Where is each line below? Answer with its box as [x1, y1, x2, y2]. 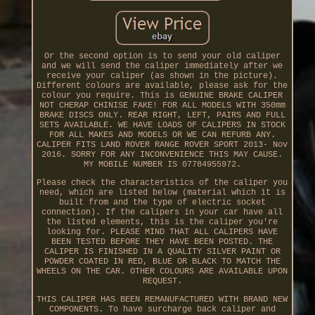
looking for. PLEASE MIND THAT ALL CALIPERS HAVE [46, 227, 278, 238]
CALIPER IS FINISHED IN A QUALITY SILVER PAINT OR [44, 247, 281, 257]
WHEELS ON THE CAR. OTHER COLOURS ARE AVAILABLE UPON [37, 266, 288, 277]
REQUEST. [142, 276, 182, 287]
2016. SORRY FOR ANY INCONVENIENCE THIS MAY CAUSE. [41, 150, 283, 160]
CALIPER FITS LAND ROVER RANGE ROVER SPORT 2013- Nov [37, 140, 288, 150]
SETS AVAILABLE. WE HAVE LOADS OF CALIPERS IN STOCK [39, 120, 285, 131]
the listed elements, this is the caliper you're [46, 217, 278, 228]
